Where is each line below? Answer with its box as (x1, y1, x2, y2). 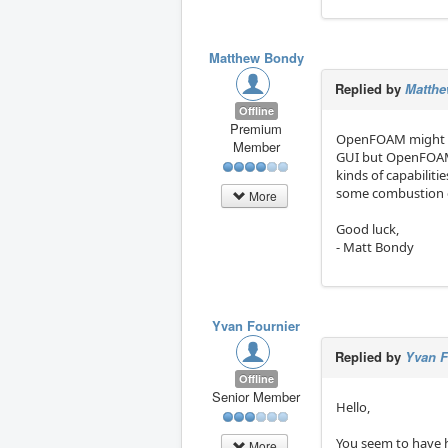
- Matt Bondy (336, 238, 415, 257)
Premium (230, 119, 283, 139)
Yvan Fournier (212, 316, 301, 336)
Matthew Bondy (208, 48, 304, 68)
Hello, (336, 398, 371, 417)
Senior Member (212, 387, 301, 407)
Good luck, (336, 220, 400, 239)
